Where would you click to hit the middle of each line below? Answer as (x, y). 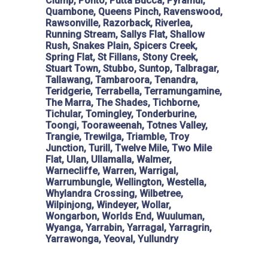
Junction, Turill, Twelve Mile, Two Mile (129, 148)
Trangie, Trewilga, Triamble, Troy (117, 137)
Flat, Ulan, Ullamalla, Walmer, (109, 160)
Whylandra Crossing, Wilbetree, (114, 194)
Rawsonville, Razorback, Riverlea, (119, 23)
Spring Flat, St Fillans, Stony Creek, (122, 57)
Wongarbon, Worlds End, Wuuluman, (125, 217)
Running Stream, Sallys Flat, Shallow (125, 35)
